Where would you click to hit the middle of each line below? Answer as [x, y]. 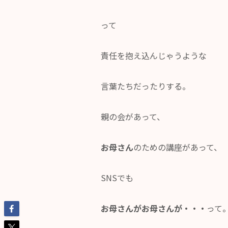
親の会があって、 [133, 117]
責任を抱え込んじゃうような [154, 56]
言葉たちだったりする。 [146, 86]
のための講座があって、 [178, 147]
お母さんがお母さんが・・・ [154, 208]
